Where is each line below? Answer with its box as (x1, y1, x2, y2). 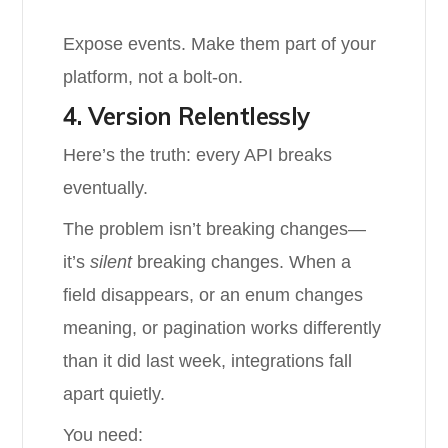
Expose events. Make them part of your (63, 34, 377, 54)
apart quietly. (63, 384, 166, 404)
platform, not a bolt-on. (63, 67, 244, 87)
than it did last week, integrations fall (63, 351, 353, 371)
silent (90, 252, 133, 272)
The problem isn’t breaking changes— (63, 219, 367, 239)
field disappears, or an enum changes (63, 285, 364, 305)
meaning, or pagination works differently (63, 318, 382, 338)
